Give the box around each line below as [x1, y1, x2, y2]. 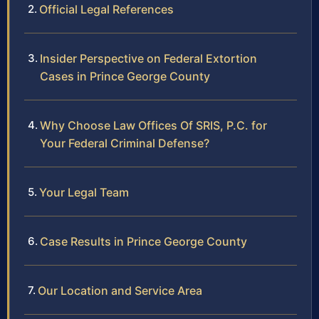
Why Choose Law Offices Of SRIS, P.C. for [40, 118, 267, 133]
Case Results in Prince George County [40, 234, 247, 249]
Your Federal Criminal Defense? [40, 136, 209, 151]
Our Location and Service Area [38, 283, 202, 298]
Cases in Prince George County [40, 69, 210, 84]
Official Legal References [39, 2, 174, 17]
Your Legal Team [39, 185, 129, 200]
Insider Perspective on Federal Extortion [40, 51, 257, 66]
